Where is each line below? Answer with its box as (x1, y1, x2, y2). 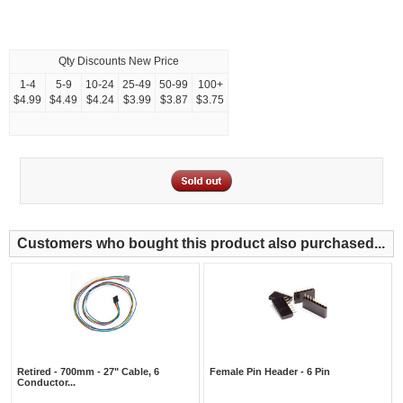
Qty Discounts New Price (58, 55, 179, 68)
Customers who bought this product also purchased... (17, 236, 385, 252)
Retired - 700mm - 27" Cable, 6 (17, 366, 159, 378)
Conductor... (17, 377, 76, 389)
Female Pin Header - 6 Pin (210, 366, 330, 378)
